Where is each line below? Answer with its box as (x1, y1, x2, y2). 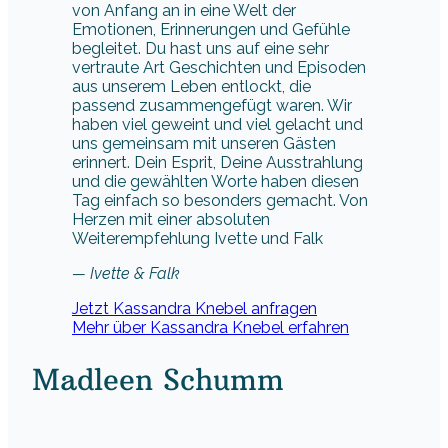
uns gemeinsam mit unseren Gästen (72, 134, 336, 154)
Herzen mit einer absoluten (72, 210, 270, 230)
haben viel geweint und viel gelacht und (72, 115, 363, 135)
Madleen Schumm (32, 360, 284, 398)
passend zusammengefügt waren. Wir (72, 96, 352, 116)
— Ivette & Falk (72, 264, 180, 284)
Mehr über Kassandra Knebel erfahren (72, 318, 349, 338)
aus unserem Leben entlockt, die (72, 77, 311, 97)
